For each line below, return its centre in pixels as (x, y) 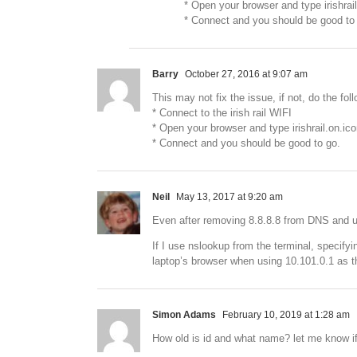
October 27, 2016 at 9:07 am (245, 75)
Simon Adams (184, 315)
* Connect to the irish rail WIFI (222, 113)
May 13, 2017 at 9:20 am (228, 197)
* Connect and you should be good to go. (246, 143)
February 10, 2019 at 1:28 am (285, 315)
